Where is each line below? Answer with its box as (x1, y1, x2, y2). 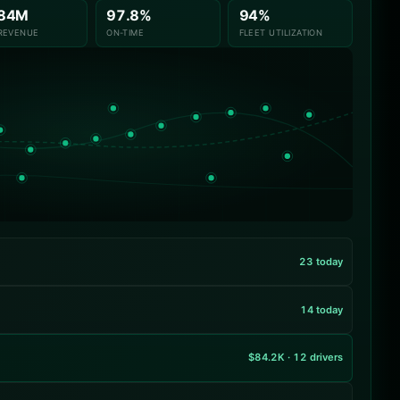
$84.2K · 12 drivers (247, 351, 343, 364)
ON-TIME (106, 27, 145, 37)
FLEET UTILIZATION (238, 27, 323, 37)
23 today (298, 254, 343, 268)
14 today (299, 303, 343, 316)
